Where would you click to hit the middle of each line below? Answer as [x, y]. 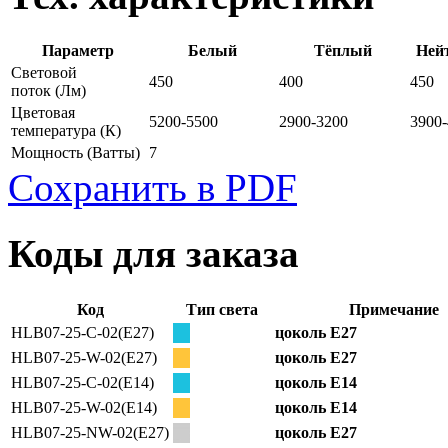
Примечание [394, 309]
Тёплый [342, 51]
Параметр [78, 51]
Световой [44, 73]
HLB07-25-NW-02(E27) [90, 432]
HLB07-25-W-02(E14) [84, 407]
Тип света [222, 309]
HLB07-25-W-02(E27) [84, 357]
